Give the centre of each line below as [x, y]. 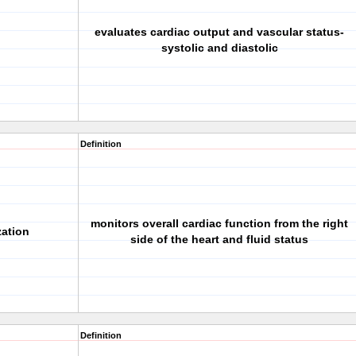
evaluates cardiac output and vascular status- [219, 32]
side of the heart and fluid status [219, 239]
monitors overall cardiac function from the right [219, 223]
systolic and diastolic [219, 48]
